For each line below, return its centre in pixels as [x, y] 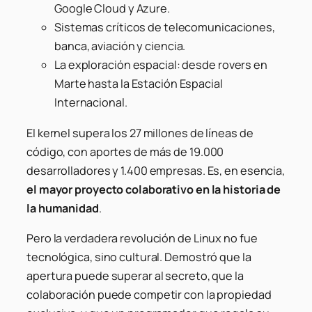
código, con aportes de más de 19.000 [125, 151]
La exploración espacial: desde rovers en [161, 65]
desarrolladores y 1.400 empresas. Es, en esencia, [156, 170]
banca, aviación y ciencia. [120, 46]
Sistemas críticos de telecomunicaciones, [165, 28]
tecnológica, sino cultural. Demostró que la [139, 257]
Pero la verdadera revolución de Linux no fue [142, 238]
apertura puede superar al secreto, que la [135, 275]
